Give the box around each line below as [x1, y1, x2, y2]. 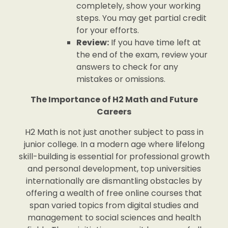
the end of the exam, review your [76, 49, 208, 61]
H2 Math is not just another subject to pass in [24, 126, 204, 138]
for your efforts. [76, 24, 139, 36]
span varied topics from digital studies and [30, 199, 198, 211]
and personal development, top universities [27, 163, 201, 175]
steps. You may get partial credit [76, 12, 207, 24]
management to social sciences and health [27, 212, 201, 223]
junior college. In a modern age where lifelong [23, 138, 205, 150]
